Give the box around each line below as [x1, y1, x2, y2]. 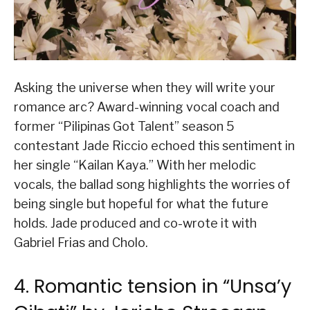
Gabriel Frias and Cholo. [14, 235, 148, 250]
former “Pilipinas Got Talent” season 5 [14, 118, 235, 134]
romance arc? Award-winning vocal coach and [14, 99, 280, 114]
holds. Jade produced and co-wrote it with [14, 215, 257, 230]
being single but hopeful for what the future [14, 196, 268, 211]
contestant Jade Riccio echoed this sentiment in [14, 138, 295, 153]
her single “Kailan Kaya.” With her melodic [14, 157, 256, 172]
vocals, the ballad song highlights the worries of [14, 176, 291, 192]
